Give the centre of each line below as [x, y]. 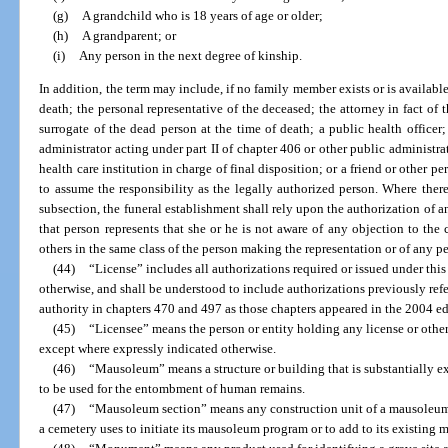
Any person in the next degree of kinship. [190, 55]
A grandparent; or [128, 35]
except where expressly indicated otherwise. [158, 349]
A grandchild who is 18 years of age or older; [202, 15]
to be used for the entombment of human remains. [172, 389]
